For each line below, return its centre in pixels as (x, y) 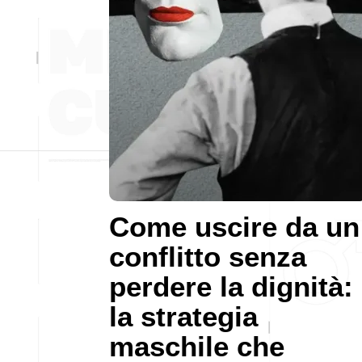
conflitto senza (208, 257)
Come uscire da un (234, 227)
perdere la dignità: (231, 286)
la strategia (183, 316)
